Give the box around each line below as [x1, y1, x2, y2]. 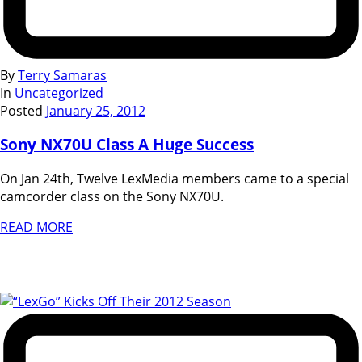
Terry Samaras [18, 65, 107, 84]
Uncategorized [15, 83, 103, 102]
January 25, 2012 [46, 101, 145, 120]
